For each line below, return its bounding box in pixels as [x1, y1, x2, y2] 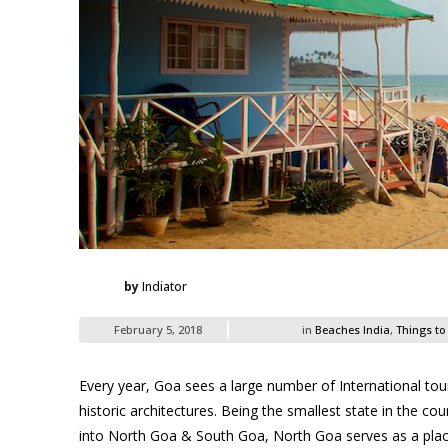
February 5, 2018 [114, 321, 202, 337]
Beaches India [314, 321, 390, 337]
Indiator [142, 277, 187, 295]
